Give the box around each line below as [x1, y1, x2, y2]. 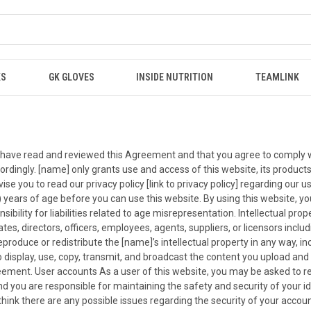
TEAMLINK [255, 72, 299, 83]
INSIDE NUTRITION [136, 72, 214, 83]
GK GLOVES [48, 72, 94, 83]
